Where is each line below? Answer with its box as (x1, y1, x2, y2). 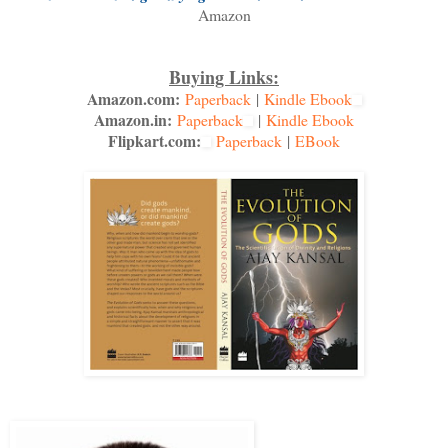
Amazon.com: (86, 87, 180, 111)
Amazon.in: (94, 108, 172, 132)
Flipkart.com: (108, 129, 201, 153)
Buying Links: (169, 64, 279, 91)
